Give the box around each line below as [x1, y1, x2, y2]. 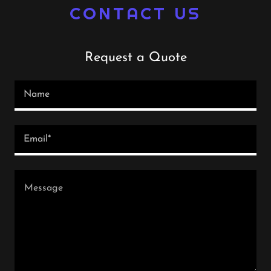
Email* [24, 134, 51, 144]
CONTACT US [70, 2, 201, 24]
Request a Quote [84, 51, 187, 65]
